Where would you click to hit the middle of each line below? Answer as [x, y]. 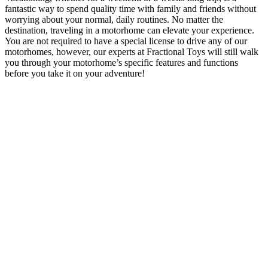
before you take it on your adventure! [75, 73]
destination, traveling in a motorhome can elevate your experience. [130, 30]
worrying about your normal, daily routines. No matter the [114, 19]
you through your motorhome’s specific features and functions [121, 62]
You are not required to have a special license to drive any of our [126, 41]
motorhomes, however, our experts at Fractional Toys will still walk [132, 51]
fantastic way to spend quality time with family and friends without [130, 8]
